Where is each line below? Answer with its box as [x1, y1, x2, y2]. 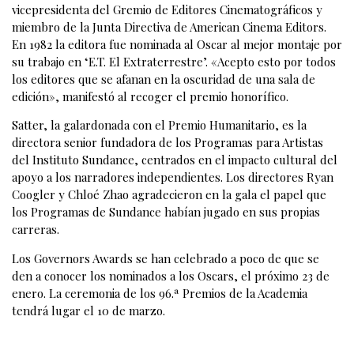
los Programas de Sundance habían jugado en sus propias [12, 204, 320, 220]
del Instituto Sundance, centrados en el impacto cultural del [12, 152, 337, 168]
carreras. [12, 221, 59, 238]
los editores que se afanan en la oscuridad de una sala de [12, 70, 315, 87]
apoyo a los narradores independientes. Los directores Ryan [12, 169, 333, 186]
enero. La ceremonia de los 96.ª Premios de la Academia [12, 284, 307, 301]
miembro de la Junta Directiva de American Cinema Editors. [12, 18, 326, 35]
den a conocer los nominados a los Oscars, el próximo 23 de [12, 267, 330, 284]
